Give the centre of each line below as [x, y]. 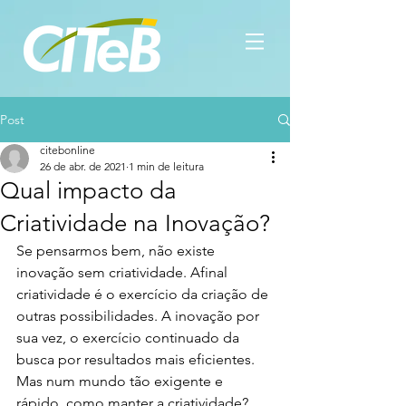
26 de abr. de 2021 [83, 166]
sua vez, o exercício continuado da [130, 338]
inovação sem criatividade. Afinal [124, 272]
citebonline [68, 150]
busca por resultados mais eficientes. [137, 359]
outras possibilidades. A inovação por [140, 316]
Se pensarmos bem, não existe [117, 251]
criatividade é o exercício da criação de [144, 294]
